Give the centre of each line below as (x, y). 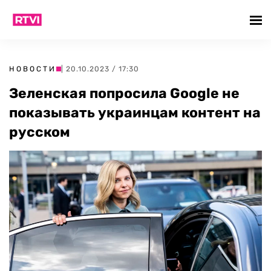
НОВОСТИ (33, 69)
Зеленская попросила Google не (124, 93)
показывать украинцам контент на (135, 113)
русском (40, 132)
